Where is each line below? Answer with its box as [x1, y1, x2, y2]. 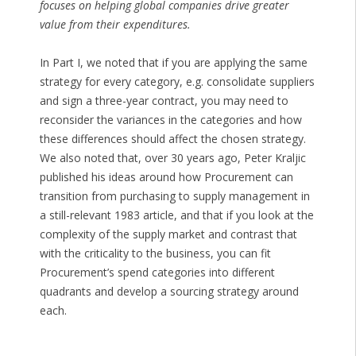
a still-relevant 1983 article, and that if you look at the [39, 207, 314, 223]
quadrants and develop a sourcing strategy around [39, 284, 299, 300]
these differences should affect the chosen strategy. [39, 131, 306, 147]
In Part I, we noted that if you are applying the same [39, 55, 308, 71]
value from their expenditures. [39, 17, 191, 33]
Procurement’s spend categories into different [39, 265, 275, 281]
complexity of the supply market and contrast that [39, 226, 297, 242]
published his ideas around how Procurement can [39, 169, 293, 185]
